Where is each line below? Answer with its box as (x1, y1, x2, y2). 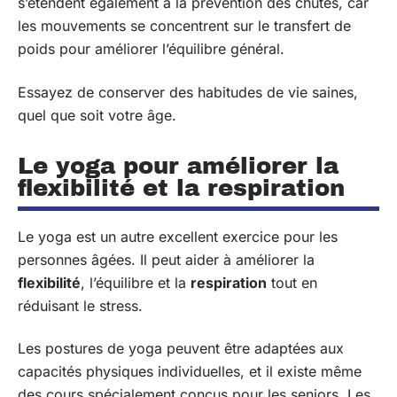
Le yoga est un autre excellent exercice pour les (18, 227, 338, 245)
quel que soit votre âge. (18, 105, 176, 124)
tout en (267, 273, 317, 292)
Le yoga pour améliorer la (18, 152, 339, 178)
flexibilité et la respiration (18, 175, 345, 200)
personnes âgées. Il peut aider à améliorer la (18, 250, 315, 269)
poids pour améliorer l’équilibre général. (18, 40, 284, 58)
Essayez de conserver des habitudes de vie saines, (18, 82, 358, 101)
